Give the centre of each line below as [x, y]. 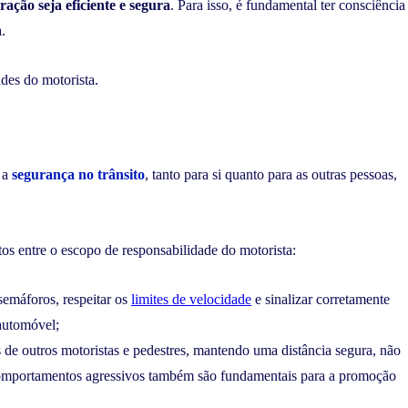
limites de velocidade [191, 300]
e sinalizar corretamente [321, 300]
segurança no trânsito [78, 175]
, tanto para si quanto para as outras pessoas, [271, 175]
